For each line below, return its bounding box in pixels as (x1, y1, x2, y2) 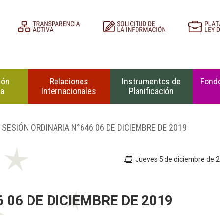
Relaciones (49, 76, 88, 86)
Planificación (129, 86, 174, 96)
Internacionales (41, 86, 96, 96)
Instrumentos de (122, 76, 181, 86)
